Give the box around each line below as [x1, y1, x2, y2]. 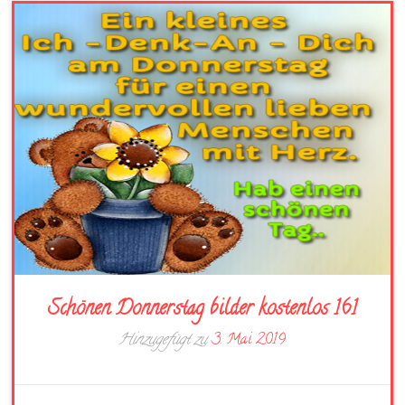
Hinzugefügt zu [118, 329, 212, 353]
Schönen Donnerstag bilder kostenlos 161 [47, 295, 357, 325]
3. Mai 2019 [212, 329, 287, 353]
